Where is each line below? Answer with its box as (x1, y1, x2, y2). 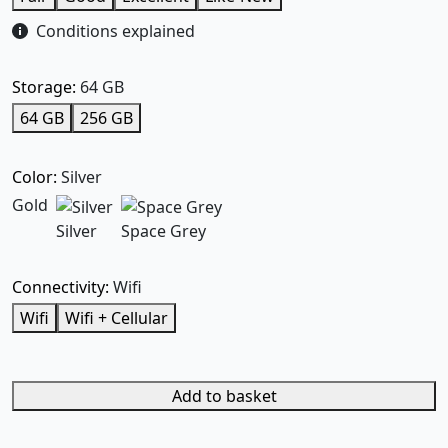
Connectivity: (12, 275, 109, 298)
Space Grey (121, 219, 206, 242)
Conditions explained (36, 20, 195, 43)
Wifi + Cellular (65, 306, 168, 329)
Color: (12, 166, 57, 189)
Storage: (12, 76, 76, 99)
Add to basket (171, 384, 277, 407)
